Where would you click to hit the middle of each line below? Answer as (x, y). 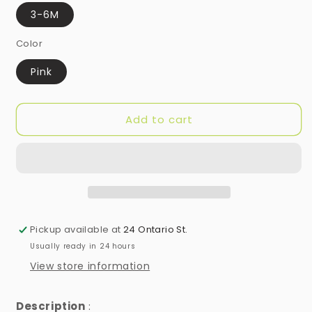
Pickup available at (77, 230)
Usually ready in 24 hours (83, 247)
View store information (90, 266)
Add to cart (159, 119)
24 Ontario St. (156, 230)
